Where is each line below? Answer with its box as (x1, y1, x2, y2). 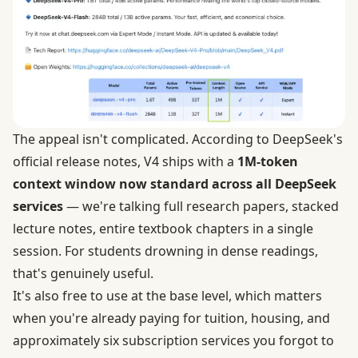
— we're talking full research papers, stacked (63, 197, 339, 215)
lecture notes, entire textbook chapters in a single (13, 219, 313, 237)
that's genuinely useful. (13, 264, 153, 282)
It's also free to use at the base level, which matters (13, 286, 322, 304)
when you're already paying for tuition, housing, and (13, 308, 330, 327)
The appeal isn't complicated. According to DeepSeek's (13, 129, 343, 148)
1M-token (237, 152, 298, 170)
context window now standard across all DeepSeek (13, 174, 336, 193)
